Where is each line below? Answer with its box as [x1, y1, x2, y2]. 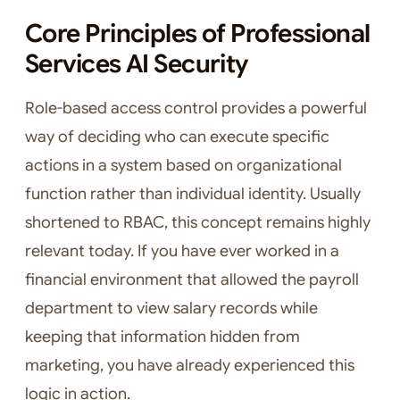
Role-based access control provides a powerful [25, 98, 367, 119]
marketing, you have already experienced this [25, 355, 354, 376]
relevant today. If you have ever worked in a [25, 241, 339, 262]
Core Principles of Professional [25, 18, 371, 50]
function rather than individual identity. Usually [25, 184, 361, 204]
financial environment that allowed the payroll [25, 270, 359, 290]
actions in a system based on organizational [25, 155, 342, 176]
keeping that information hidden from [25, 327, 300, 347]
